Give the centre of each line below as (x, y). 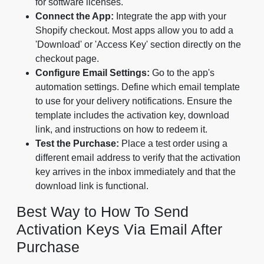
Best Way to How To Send (103, 211)
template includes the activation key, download (132, 115)
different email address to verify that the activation (138, 157)
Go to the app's (182, 72)
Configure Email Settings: (93, 72)
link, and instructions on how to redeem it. (121, 129)
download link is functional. (92, 186)
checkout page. (67, 58)
